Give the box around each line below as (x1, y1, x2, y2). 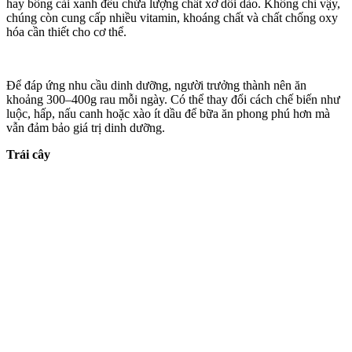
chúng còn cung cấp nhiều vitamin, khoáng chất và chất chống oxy (6, 10, 338, 24)
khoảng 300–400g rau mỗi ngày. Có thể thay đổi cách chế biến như (6, 92, 340, 106)
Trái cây (6, 147, 50, 161)
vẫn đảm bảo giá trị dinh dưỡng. (6, 120, 165, 134)
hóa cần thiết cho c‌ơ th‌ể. (6, 24, 126, 38)
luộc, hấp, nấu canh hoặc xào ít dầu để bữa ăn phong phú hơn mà (6, 106, 330, 120)
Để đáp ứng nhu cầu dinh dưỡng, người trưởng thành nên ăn (6, 78, 306, 92)
